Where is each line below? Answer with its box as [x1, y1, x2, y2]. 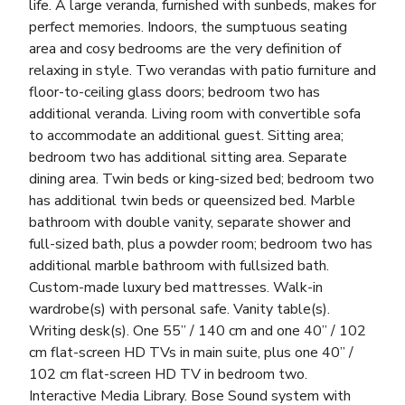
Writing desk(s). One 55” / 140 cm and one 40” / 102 [29, 320, 366, 341]
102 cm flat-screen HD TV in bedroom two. [29, 363, 307, 384]
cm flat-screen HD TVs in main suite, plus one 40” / [29, 342, 353, 363]
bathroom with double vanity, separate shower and [29, 212, 351, 232]
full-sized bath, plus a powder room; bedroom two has [29, 233, 372, 254]
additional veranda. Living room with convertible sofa [29, 103, 361, 124]
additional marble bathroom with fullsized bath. [29, 255, 329, 276]
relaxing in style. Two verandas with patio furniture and [29, 60, 376, 80]
